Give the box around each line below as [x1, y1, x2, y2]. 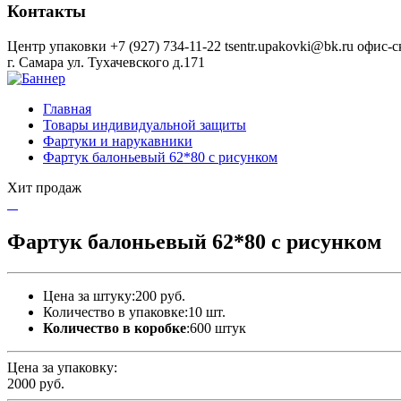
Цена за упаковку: [7, 359, 117, 375]
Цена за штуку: [43, 287, 135, 303]
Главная [43, 101, 91, 117]
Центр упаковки [7, 38, 107, 55]
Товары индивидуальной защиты [43, 117, 246, 133]
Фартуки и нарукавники [43, 133, 192, 149]
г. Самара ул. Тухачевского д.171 [7, 55, 205, 71]
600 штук [190, 320, 246, 336]
